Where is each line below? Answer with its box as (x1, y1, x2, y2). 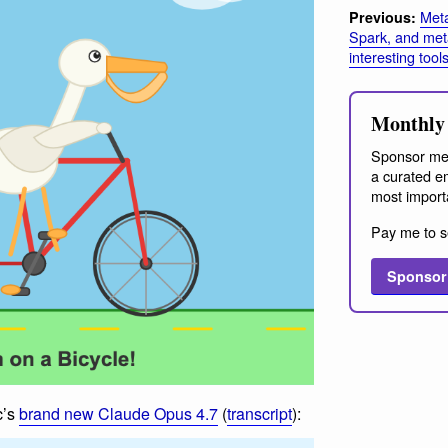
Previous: (349, 6, 416, 27)
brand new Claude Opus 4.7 (19, 402, 218, 426)
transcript (227, 402, 292, 426)
